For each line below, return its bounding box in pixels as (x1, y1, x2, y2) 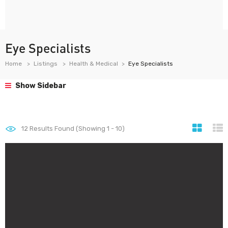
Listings (34, 60, 58, 67)
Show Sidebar (14, 81, 66, 90)
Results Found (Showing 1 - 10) (28, 125, 125, 132)
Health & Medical (69, 60, 118, 67)
